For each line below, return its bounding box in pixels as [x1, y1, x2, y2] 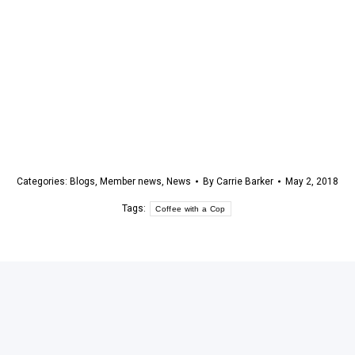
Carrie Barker [216, 176, 273, 187]
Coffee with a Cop [155, 204, 226, 213]
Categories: [17, 176, 70, 187]
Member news [100, 176, 162, 187]
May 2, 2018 [285, 176, 338, 187]
